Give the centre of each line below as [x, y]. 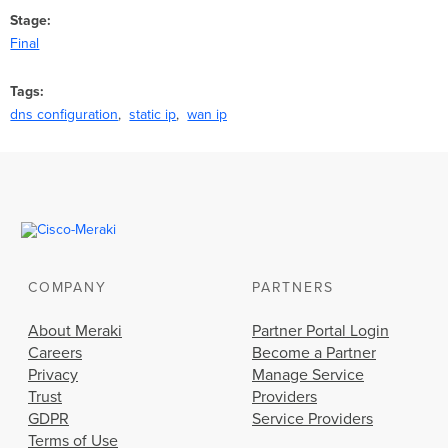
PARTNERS [293, 288]
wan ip [207, 115]
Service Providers [312, 419]
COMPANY [67, 288]
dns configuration [64, 115]
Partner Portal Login [320, 331]
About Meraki [75, 331]
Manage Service [308, 375]
